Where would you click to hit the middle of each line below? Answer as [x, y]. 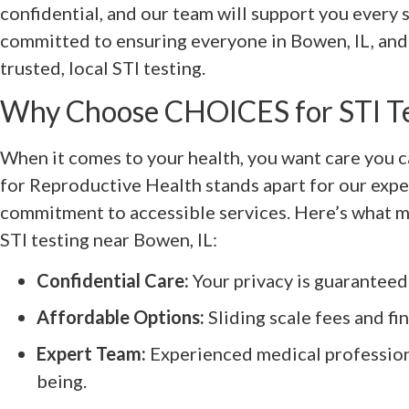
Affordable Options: [121, 316]
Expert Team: [91, 353]
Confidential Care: [113, 280]
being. [62, 380]
